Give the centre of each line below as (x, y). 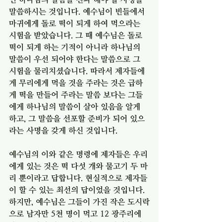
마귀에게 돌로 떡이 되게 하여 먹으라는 (76, 23)
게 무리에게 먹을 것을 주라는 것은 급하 (76, 83)
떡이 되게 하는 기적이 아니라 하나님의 (76, 47)
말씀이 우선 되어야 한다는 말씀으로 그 (76, 59)
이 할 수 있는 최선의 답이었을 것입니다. (78, 190)
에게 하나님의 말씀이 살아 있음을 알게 (76, 106)
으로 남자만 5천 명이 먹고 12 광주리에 (76, 213)
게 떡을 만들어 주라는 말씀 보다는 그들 (76, 94)
